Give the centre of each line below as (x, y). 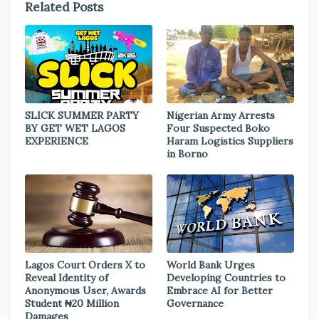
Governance (195, 303)
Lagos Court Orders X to (85, 265)
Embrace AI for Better (220, 291)
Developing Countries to (226, 278)
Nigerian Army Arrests (221, 115)
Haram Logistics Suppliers (230, 141)
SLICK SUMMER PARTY (82, 115)
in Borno (187, 154)
